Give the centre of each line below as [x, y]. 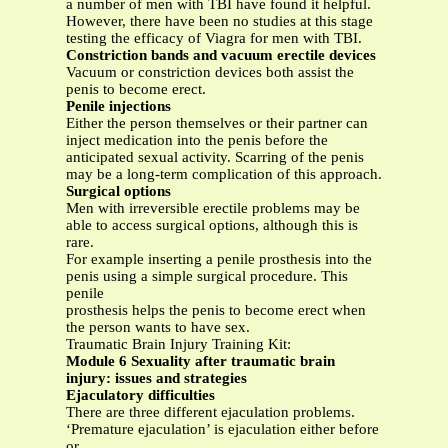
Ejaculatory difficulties [140, 395]
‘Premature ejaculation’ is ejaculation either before [222, 429]
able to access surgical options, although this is [212, 225]
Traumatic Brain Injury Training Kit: [178, 344]
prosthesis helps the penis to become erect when [216, 310]
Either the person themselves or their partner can [217, 123]
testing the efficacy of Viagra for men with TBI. [214, 38]
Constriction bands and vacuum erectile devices [221, 55]
